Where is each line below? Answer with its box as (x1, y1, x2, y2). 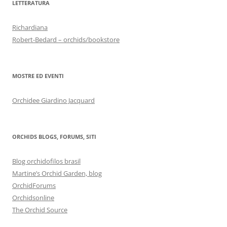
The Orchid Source (12, 205, 67, 214)
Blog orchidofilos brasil (12, 156, 81, 166)
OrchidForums (12, 180, 56, 190)
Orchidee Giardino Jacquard (12, 95, 95, 105)
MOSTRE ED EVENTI (12, 71, 64, 80)
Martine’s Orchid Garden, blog (12, 168, 102, 178)
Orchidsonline (12, 193, 54, 202)
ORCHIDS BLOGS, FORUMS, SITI (12, 132, 96, 140)
